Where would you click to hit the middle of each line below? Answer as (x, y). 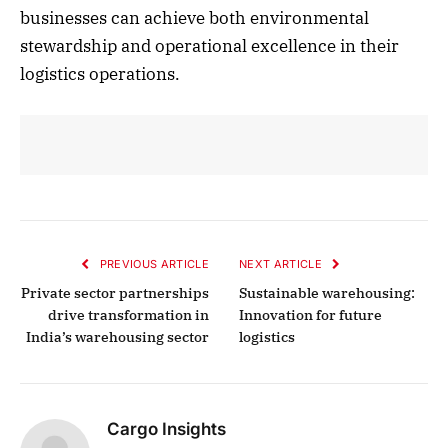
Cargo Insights (166, 428)
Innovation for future (310, 314)
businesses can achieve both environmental (194, 18)
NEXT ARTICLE (282, 263)
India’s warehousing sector (117, 336)
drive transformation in (128, 314)
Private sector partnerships (115, 292)
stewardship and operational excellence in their (209, 46)
